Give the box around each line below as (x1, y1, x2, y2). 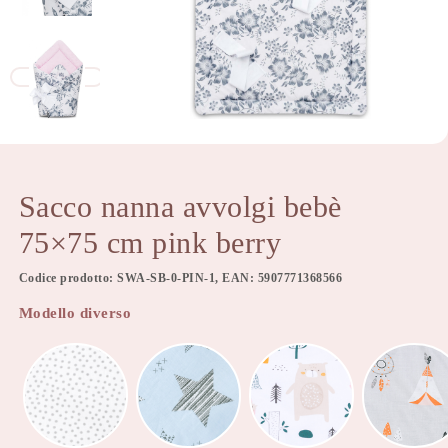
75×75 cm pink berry (18, 226, 282, 259)
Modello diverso (18, 304, 132, 321)
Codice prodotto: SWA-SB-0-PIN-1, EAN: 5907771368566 (18, 270, 343, 285)
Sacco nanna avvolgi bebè (18, 190, 342, 223)
